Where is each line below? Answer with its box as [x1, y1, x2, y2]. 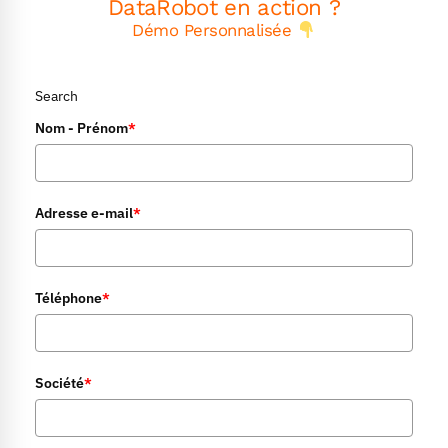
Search [35, 86, 78, 105]
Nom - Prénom [35, 118, 128, 137]
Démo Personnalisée [132, 19, 297, 40]
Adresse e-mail [35, 203, 133, 222]
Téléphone [35, 288, 102, 307]
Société [35, 373, 84, 392]
